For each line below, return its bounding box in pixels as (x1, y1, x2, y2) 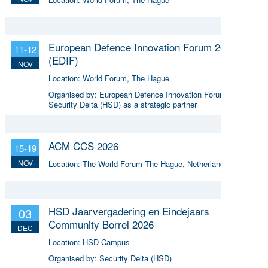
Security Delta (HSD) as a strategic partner (48, 98, 197, 110)
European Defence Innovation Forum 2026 (48, 39, 236, 54)
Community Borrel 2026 (48, 216, 154, 232)
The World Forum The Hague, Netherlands (83, 157, 229, 169)
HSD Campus (83, 236, 130, 248)
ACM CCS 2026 (48, 138, 118, 153)
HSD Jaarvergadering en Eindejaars (48, 203, 209, 218)
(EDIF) (48, 52, 78, 68)
